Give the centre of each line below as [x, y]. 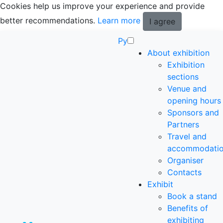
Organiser [185, 160]
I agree [162, 21]
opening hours [194, 101]
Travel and [187, 136]
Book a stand [192, 196]
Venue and [187, 89]
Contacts [184, 172]
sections [183, 77]
